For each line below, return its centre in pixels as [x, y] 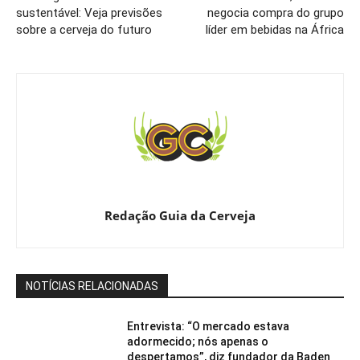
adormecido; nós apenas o [198, 341]
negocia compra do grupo [275, 12]
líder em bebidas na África [274, 29]
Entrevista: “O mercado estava [209, 326]
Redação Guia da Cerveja [180, 215]
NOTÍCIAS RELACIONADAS [92, 286]
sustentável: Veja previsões [89, 12]
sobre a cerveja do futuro [84, 29]
